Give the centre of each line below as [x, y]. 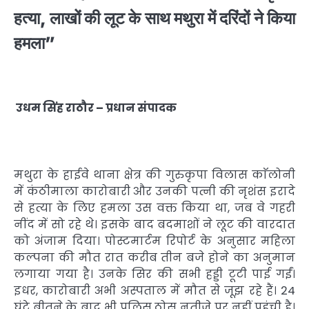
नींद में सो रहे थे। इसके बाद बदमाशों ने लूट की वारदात [154, 224]
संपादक [157, 108]
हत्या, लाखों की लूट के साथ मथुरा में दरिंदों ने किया [154, 19]
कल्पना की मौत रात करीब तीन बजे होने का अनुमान [154, 257]
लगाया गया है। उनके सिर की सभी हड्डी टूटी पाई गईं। [154, 274]
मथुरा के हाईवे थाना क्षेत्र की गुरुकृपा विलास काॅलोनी [154, 175]
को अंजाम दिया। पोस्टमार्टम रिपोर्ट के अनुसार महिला [154, 241]
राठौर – [86, 108]
